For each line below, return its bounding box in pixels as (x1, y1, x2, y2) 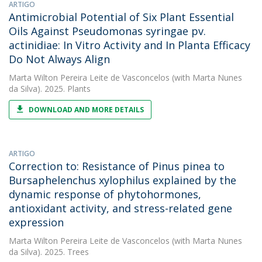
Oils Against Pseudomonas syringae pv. (9, 24, 206, 38)
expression (9, 215, 64, 229)
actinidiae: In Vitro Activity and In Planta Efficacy (9, 38, 250, 52)
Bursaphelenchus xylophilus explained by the (9, 173, 236, 187)
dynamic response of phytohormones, (9, 187, 201, 201)
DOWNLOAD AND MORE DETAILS (29, 105, 144, 115)
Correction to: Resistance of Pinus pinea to (9, 159, 225, 173)
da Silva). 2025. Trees (9, 246, 89, 257)
